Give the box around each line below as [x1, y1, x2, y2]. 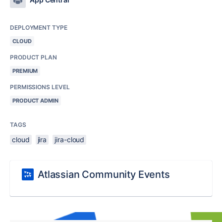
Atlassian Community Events [38, 168, 170, 180]
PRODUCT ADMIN [12, 97, 58, 104]
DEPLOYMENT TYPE [10, 24, 67, 31]
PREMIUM [12, 67, 38, 74]
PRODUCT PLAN [10, 54, 57, 61]
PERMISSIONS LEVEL [10, 83, 70, 91]
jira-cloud [55, 135, 85, 144]
